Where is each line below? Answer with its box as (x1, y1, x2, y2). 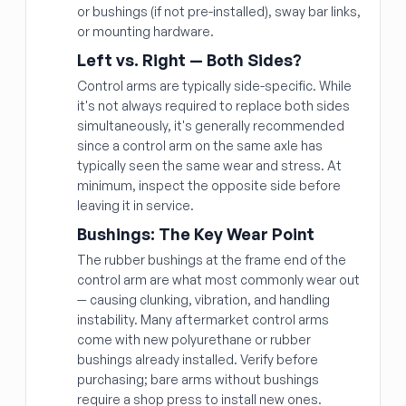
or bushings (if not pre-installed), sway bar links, (77, 4, 361, 19)
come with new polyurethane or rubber (77, 332, 311, 347)
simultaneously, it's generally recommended (77, 118, 344, 133)
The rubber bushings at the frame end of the (77, 252, 346, 267)
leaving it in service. (77, 198, 194, 213)
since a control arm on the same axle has (77, 138, 323, 153)
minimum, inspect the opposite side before (77, 178, 341, 193)
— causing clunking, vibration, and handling (77, 292, 330, 307)
